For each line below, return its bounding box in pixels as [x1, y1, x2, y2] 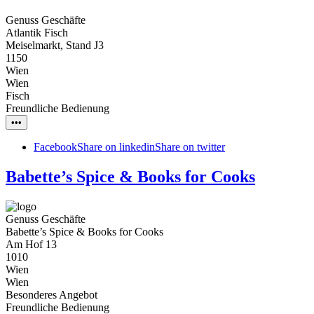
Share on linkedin [77, 140, 155, 153]
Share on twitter [155, 140, 225, 153]
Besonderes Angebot [6, 288, 97, 301]
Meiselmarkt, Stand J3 [6, 39, 104, 51]
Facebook [34, 140, 77, 153]
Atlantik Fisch [6, 26, 68, 39]
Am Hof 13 [6, 238, 57, 250]
